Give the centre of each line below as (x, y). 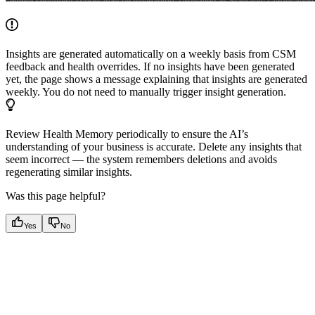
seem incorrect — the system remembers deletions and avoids (141, 160)
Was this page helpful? (56, 196)
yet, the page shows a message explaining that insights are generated (156, 79)
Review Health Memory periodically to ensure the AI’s (127, 134)
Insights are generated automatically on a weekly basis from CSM (151, 54)
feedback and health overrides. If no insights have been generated (150, 67)
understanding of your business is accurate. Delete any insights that (154, 147)
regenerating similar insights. (69, 172)
